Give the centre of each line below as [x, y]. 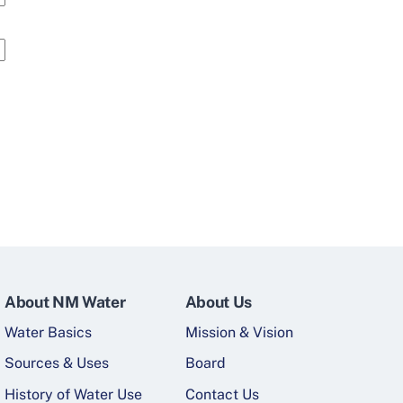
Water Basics [49, 332]
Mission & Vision [239, 332]
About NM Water [65, 301]
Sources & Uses [57, 363]
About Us [218, 301]
